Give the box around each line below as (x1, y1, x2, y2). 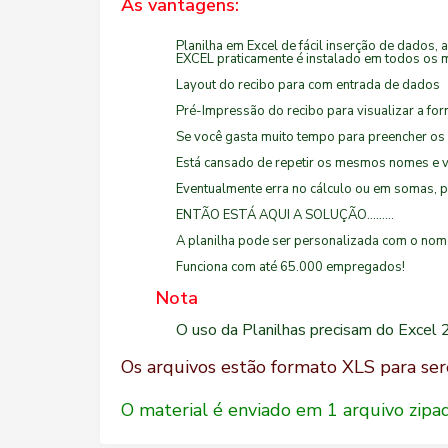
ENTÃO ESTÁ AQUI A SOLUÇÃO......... (176, 206, 394, 225)
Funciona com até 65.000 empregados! (176, 258, 405, 277)
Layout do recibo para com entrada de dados (176, 76, 440, 95)
